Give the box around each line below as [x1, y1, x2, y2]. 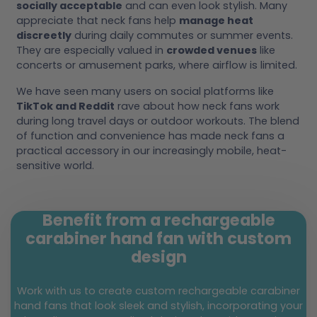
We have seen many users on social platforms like [16, 84, 274, 99]
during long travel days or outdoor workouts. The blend [16, 114, 299, 129]
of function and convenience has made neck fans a [16, 129, 284, 144]
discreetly [16, 28, 71, 43]
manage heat [179, 13, 253, 28]
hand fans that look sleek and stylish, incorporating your [14, 299, 303, 313]
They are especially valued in [16, 43, 166, 58]
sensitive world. [16, 158, 94, 173]
